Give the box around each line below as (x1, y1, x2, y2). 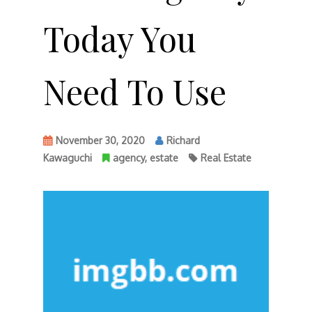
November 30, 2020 (55, 134, 145, 146)
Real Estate (200, 152, 251, 164)
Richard (166, 134, 200, 146)
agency (112, 152, 145, 164)
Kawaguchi (42, 152, 92, 164)
